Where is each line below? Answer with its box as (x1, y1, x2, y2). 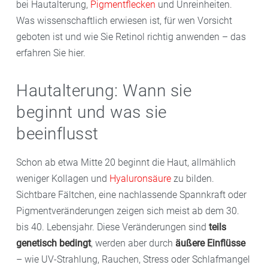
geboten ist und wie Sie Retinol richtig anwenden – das (16, 31, 246, 42)
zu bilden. (171, 172, 214, 184)
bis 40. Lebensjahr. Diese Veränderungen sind (16, 221, 209, 233)
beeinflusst (16, 124, 99, 144)
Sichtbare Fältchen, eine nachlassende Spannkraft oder (16, 188, 246, 200)
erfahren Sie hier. (16, 47, 86, 59)
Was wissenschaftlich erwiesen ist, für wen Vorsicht (16, 15, 232, 26)
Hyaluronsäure (109, 172, 171, 184)
